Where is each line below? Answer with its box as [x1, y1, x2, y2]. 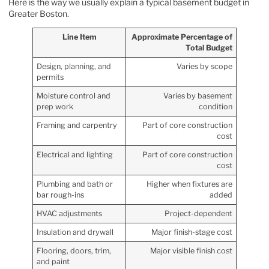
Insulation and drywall [37, 228, 114, 237]
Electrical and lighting [37, 150, 113, 160]
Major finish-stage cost [151, 228, 232, 237]
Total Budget [185, 43, 232, 53]
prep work [37, 102, 74, 112]
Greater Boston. [8, 8, 69, 19]
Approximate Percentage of [131, 32, 232, 42]
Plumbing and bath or [37, 180, 113, 189]
